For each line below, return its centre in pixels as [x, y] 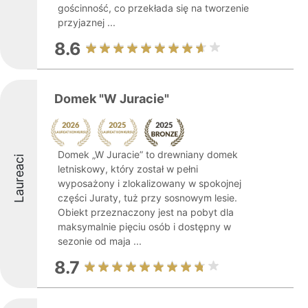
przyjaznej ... [87, 22]
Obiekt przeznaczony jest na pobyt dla [146, 212]
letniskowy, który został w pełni [128, 169]
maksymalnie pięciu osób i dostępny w [144, 227]
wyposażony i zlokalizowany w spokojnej [150, 183]
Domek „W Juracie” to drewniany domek [148, 154]
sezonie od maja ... [100, 241]
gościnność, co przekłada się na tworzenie [153, 8]
